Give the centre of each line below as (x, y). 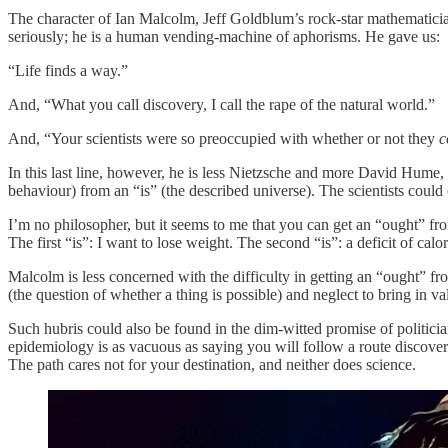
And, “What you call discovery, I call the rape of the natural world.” (221, 104)
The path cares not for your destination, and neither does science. (212, 364)
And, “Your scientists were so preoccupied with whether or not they (223, 138)
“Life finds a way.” (68, 70)
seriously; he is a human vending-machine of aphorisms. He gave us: (224, 36)
